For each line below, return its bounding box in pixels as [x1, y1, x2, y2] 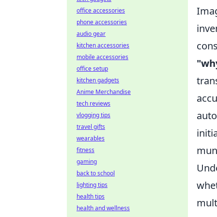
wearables [77, 134, 105, 142]
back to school [77, 169, 115, 177]
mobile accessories [77, 53, 128, 61]
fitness [77, 146, 94, 154]
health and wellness [77, 204, 130, 212]
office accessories [77, 6, 125, 15]
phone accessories [77, 18, 127, 26]
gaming [77, 157, 97, 166]
